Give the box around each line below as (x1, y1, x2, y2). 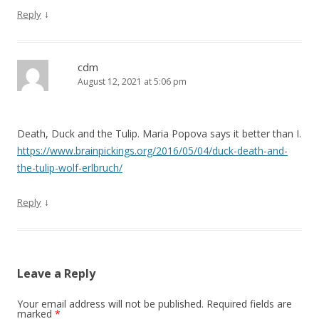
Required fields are (206, 297, 292, 310)
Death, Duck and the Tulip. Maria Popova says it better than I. (17, 127, 301, 140)
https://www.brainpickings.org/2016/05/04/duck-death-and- (17, 144, 288, 157)
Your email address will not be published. (17, 297, 204, 310)
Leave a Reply (17, 266, 95, 281)
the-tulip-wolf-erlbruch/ (17, 161, 122, 174)
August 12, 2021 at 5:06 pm (78, 75, 187, 88)
